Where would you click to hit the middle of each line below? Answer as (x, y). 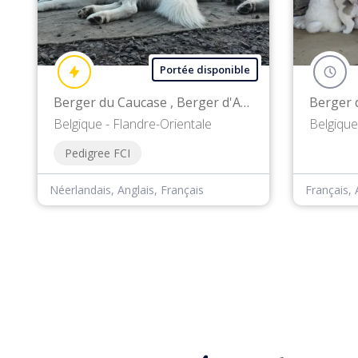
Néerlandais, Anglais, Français (127, 190)
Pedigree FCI (97, 153)
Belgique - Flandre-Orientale (133, 124)
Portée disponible (205, 70)
